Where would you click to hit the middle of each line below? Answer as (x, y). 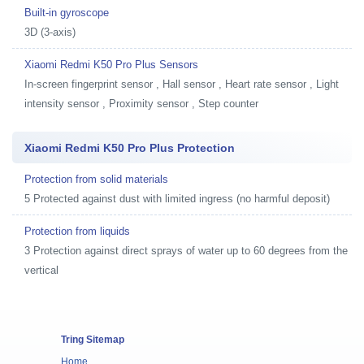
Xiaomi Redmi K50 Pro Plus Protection (130, 147)
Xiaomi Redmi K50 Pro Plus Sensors (111, 64)
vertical (41, 270)
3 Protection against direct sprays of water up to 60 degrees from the (186, 250)
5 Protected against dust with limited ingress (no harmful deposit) (177, 198)
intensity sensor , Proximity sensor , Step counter (141, 103)
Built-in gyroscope (67, 12)
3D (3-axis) (50, 32)
